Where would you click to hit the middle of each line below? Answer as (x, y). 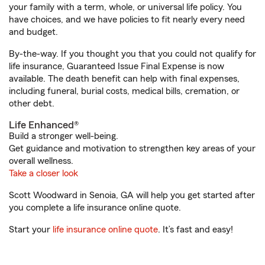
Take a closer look (43, 174)
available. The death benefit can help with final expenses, (124, 79)
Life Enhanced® (44, 125)
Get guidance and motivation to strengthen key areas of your (132, 149)
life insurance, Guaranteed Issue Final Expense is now (117, 67)
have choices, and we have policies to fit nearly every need (127, 20)
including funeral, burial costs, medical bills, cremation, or (124, 91)
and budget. (33, 32)
